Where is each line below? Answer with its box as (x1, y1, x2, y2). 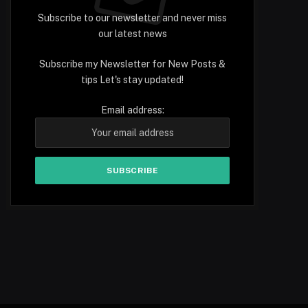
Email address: (100, 104, 164, 116)
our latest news (98, 28, 167, 40)
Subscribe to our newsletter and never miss (38, 12, 228, 24)
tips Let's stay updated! (81, 74, 184, 86)
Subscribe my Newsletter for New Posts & (39, 58, 226, 70)
